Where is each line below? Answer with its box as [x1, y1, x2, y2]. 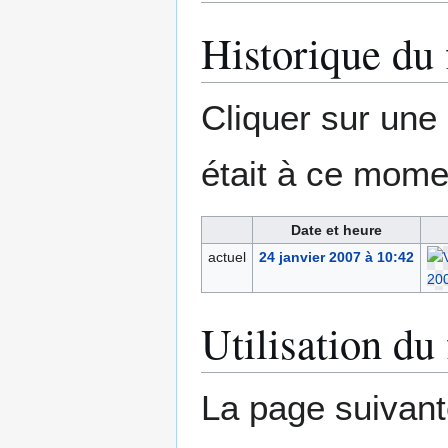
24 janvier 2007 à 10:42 [258, 249, 414, 266]
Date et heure [291, 222, 382, 239]
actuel [207, 249, 246, 266]
